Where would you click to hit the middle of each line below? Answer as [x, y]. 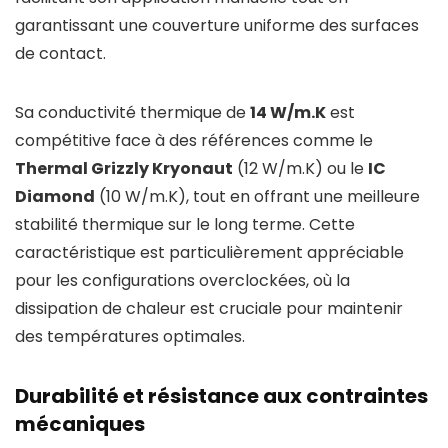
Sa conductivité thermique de [132, 113]
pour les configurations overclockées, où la [182, 281]
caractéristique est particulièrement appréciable [209, 253]
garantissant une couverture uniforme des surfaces [217, 26]
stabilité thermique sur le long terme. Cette [185, 225]
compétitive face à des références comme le [194, 141]
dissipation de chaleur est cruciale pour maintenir [209, 309]
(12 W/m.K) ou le [300, 169]
